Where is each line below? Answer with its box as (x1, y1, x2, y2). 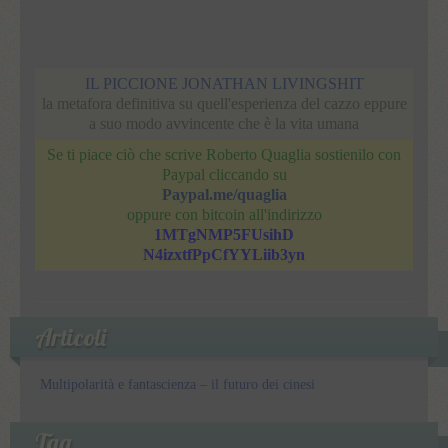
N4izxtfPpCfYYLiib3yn (143, 245, 305, 263)
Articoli (35, 321, 106, 352)
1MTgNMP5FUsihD (154, 225, 294, 243)
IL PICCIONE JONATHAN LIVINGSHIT (84, 74, 364, 92)
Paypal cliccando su (161, 165, 287, 183)
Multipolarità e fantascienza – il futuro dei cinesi (40, 376, 315, 392)
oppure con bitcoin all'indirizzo (126, 205, 322, 223)
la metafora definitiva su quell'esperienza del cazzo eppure (41, 94, 407, 112)
